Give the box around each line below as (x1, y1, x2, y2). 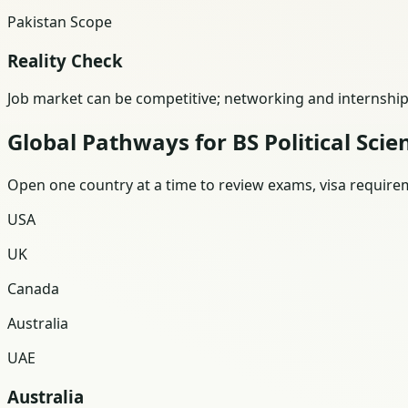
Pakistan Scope (7, 11, 112, 32)
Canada (7, 279, 59, 300)
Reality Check (7, 48, 123, 72)
